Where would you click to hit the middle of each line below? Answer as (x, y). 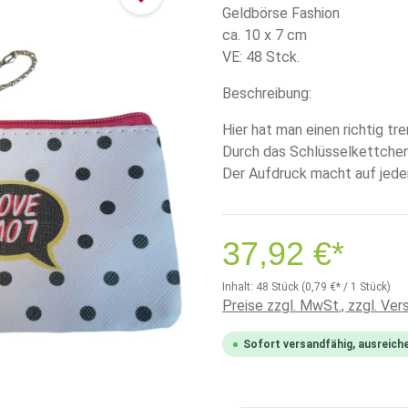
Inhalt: (239, 287)
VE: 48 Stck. (261, 57)
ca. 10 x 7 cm (265, 35)
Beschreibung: (267, 93)
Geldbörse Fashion (281, 13)
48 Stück (279, 287)
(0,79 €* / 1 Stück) (346, 287)
